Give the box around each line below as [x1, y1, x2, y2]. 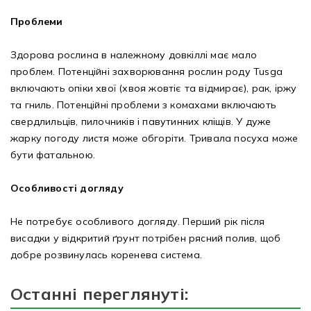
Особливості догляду [10, 182, 124, 195]
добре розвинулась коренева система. [10, 249, 202, 262]
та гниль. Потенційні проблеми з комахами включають [10, 99, 276, 112]
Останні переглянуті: [10, 283, 188, 305]
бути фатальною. [10, 149, 95, 162]
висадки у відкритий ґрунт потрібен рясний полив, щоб [10, 232, 281, 245]
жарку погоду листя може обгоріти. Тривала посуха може [10, 132, 299, 145]
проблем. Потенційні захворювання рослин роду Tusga [10, 65, 283, 78]
